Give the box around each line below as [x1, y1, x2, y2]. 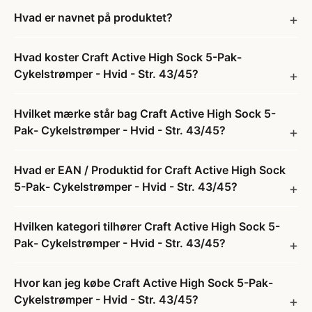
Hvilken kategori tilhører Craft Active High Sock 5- [14, 219, 280, 233]
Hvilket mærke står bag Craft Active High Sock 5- [14, 107, 276, 120]
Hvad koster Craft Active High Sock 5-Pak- [14, 50, 242, 64]
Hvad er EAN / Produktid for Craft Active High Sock [14, 163, 286, 177]
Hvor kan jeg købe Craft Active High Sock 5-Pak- [14, 276, 273, 290]
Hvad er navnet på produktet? [14, 10, 173, 24]
